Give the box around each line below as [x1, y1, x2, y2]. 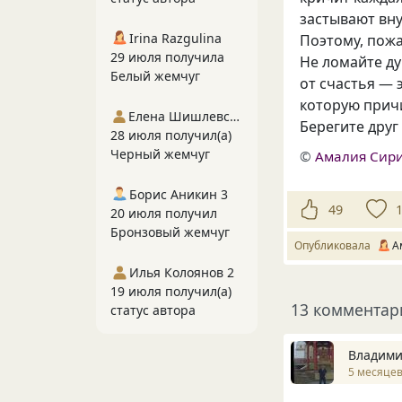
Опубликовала [294, 238, 376, 254]
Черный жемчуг [110, 145, 210, 162]
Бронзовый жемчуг [110, 223, 230, 240]
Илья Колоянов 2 [129, 264, 234, 281]
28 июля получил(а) [110, 127, 232, 144]
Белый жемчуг [110, 67, 200, 84]
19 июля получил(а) [110, 283, 232, 300]
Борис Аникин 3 [129, 186, 228, 203]
